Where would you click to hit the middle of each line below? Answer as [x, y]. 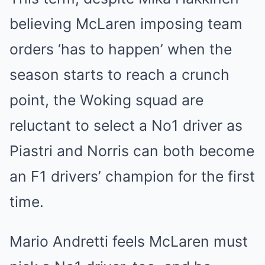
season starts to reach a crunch [119, 75]
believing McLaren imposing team [126, 24]
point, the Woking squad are [106, 100]
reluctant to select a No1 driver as [126, 125]
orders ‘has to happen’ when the [121, 49]
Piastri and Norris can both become [132, 151]
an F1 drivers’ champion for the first [132, 176]
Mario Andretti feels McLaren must [129, 241]
